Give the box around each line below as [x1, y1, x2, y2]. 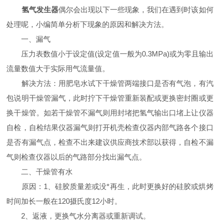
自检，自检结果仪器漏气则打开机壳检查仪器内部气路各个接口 [6, 123, 214, 132]
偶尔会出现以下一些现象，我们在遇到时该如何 [58, 5, 214, 14]
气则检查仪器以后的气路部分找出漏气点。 [6, 153, 147, 161]
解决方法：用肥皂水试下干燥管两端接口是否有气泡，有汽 [6, 79, 214, 87]
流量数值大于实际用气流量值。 [6, 64, 110, 73]
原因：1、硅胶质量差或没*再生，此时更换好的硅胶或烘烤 [6, 182, 214, 191]
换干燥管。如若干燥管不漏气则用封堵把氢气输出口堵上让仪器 [6, 109, 214, 117]
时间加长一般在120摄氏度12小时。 [6, 197, 122, 205]
